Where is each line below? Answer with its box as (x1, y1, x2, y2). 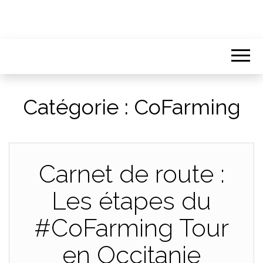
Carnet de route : (38, 160, 225, 188)
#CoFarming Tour (34, 214, 229, 242)
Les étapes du (52, 187, 211, 215)
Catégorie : (22, 95, 134, 119)
